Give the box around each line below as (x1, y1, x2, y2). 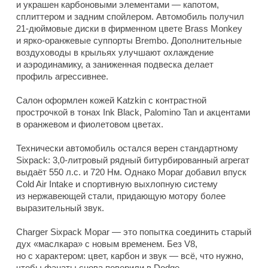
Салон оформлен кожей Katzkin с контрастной (16, 95, 206, 106)
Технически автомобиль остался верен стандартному (16, 143, 238, 154)
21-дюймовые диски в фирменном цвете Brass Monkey (16, 23, 242, 34)
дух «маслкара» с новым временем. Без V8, (16, 239, 197, 249)
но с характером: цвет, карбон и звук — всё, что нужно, (16, 251, 243, 261)
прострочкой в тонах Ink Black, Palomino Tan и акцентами (16, 107, 250, 118)
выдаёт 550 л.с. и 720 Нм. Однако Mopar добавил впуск (16, 167, 246, 178)
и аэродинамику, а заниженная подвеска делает (16, 59, 214, 70)
